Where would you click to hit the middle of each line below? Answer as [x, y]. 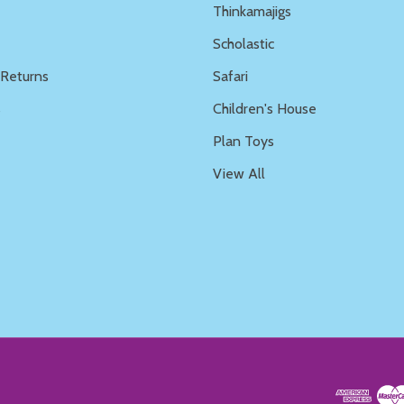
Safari [230, 76]
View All [239, 173]
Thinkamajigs [252, 11]
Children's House [265, 108]
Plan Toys [243, 141]
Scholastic [243, 43]
